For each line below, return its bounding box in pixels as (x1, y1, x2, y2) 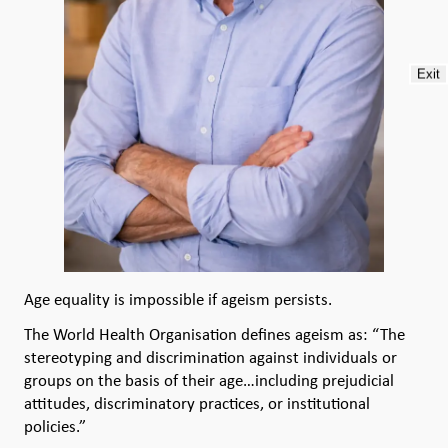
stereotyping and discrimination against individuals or (24, 346, 397, 369)
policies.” (24, 415, 86, 438)
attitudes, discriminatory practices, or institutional (24, 392, 370, 415)
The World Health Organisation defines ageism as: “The (24, 323, 405, 346)
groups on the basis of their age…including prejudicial (24, 369, 394, 392)
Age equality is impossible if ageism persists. (24, 288, 332, 311)
